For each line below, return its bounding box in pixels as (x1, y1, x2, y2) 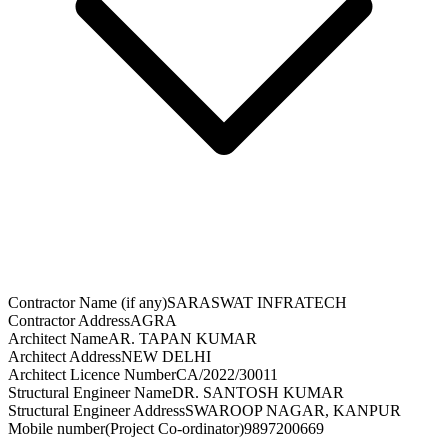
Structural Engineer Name (8, 384, 172, 402)
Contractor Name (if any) (8, 294, 167, 312)
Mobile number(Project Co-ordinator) (8, 420, 244, 438)
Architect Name (8, 330, 108, 348)
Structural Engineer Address (8, 402, 185, 420)
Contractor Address (8, 312, 130, 330)
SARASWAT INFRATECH (167, 294, 347, 312)
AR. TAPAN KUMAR (108, 330, 257, 348)
